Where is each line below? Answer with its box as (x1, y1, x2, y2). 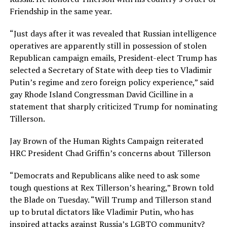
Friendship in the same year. (9, 5, 112, 17)
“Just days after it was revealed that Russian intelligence (9, 27, 216, 39)
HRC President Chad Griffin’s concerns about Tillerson (9, 147, 211, 159)
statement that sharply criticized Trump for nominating (9, 100, 217, 112)
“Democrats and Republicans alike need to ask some (9, 169, 200, 181)
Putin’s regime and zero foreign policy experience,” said (9, 76, 214, 88)
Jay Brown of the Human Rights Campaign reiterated (9, 135, 203, 146)
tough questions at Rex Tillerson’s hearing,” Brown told (9, 181, 214, 193)
